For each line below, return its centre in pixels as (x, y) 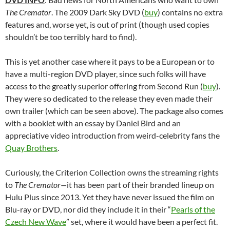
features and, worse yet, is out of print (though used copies (107, 24)
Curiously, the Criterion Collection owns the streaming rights (112, 172)
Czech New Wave (36, 221)
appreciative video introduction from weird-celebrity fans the (112, 135)
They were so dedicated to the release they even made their (109, 98)
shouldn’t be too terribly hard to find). (71, 36)
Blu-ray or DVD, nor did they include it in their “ (88, 209)
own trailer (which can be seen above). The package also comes (114, 110)
